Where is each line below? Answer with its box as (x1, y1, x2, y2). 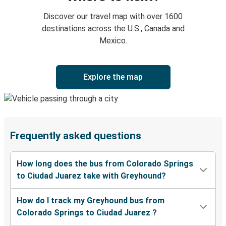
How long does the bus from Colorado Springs (17, 159, 193, 169)
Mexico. (99, 36, 127, 46)
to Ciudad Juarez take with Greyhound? (17, 171, 166, 181)
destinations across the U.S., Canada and (41, 24, 185, 34)
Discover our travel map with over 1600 (43, 12, 183, 22)
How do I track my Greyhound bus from (17, 196, 164, 206)
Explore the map (83, 72, 143, 82)
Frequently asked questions (10, 130, 141, 142)
